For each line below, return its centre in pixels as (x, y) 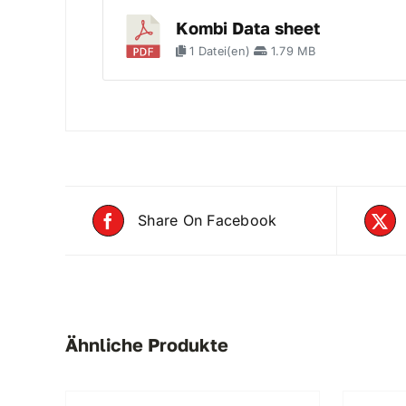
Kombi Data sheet (248, 29)
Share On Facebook (208, 221)
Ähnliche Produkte (147, 345)
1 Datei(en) (220, 52)
